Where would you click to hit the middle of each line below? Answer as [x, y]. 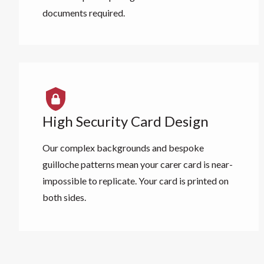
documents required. [84, 13]
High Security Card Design [126, 121]
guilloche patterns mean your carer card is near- [138, 164]
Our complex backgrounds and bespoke [123, 148]
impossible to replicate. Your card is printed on [136, 181]
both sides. [64, 197]
